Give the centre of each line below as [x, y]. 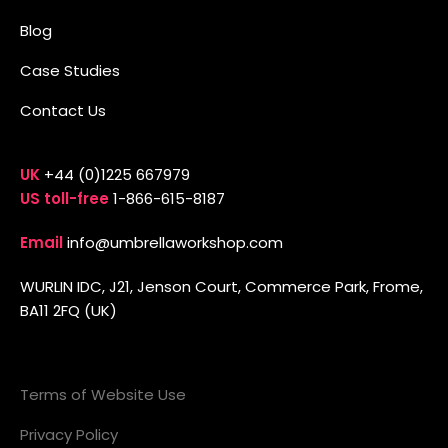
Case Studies [70, 70]
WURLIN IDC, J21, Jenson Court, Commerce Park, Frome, [221, 286]
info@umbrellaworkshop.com [175, 242]
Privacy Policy [69, 434]
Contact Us [63, 110]
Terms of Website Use [103, 394]
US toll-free [66, 198]
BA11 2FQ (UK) [68, 310]
